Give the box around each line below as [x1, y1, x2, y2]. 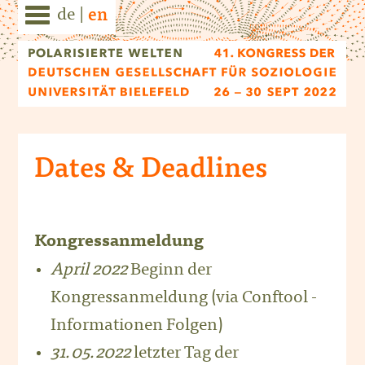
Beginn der [127, 262, 212, 280]
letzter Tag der [130, 345, 239, 363]
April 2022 [51, 262, 127, 280]
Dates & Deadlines [34, 156, 267, 185]
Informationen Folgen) [51, 318, 223, 336]
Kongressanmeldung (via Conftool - [51, 290, 317, 308]
